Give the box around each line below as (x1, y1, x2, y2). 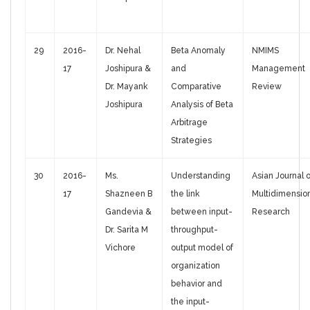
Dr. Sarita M (105, 225, 148, 235)
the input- (171, 297, 210, 307)
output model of (171, 243, 233, 253)
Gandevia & (105, 207, 152, 217)
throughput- (171, 225, 218, 235)
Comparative (171, 82, 221, 92)
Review (252, 82, 282, 92)
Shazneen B (105, 189, 152, 199)
